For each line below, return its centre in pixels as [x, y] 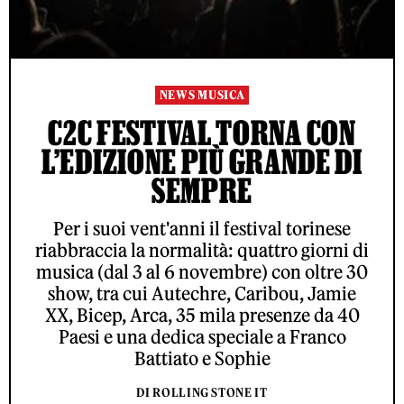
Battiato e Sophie [202, 359]
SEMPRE [202, 191]
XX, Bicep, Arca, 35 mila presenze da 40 [202, 316]
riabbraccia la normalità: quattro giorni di [202, 251]
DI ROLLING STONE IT [202, 393]
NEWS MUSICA [202, 96]
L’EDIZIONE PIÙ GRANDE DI [202, 162]
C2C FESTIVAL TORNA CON [202, 133]
